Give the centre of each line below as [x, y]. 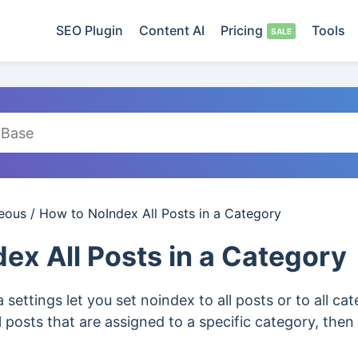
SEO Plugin [89, 30]
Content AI [172, 30]
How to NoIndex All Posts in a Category [160, 213]
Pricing [242, 30]
